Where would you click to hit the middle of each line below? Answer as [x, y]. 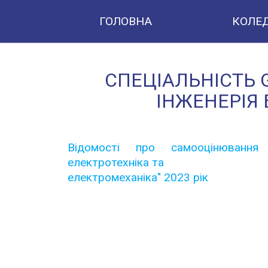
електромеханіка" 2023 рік [138, 177]
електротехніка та [115, 162]
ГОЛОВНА [126, 21]
